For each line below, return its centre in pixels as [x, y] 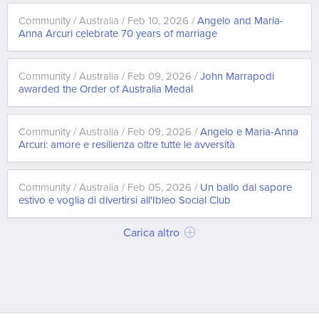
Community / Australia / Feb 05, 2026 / [109, 187]
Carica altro [153, 233]
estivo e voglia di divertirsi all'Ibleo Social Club [125, 200]
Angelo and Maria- [240, 21]
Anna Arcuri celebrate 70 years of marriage [118, 33]
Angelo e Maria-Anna [249, 132]
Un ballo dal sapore [246, 187]
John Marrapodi [237, 76]
